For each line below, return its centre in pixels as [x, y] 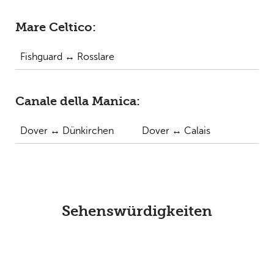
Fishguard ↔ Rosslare [67, 57]
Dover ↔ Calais [176, 131]
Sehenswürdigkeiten [137, 211]
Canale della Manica [76, 102]
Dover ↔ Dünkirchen [67, 131]
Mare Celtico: [55, 28]
